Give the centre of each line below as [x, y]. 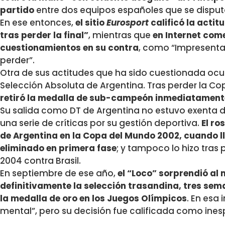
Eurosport [128, 23]
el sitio [91, 23]
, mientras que [121, 35]
